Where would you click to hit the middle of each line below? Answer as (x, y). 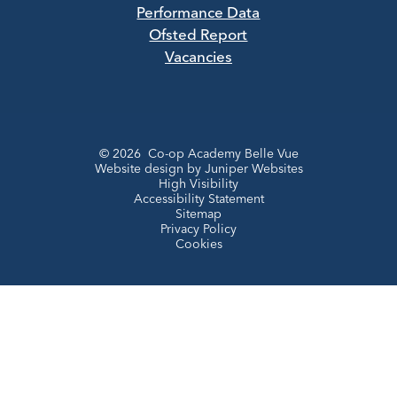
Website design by (149, 169)
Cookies (198, 244)
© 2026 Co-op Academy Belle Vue (198, 154)
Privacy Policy (198, 229)
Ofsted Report (198, 36)
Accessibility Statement (198, 199)
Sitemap (198, 214)
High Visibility (198, 184)
